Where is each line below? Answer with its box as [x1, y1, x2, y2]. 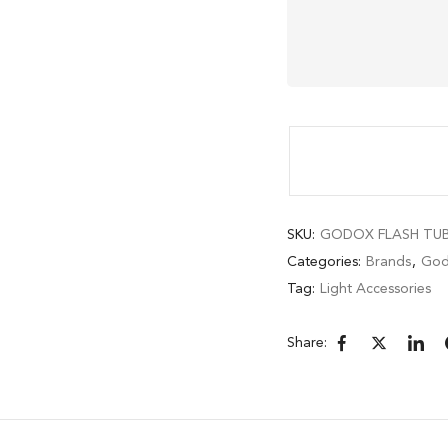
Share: [287, 335, 327, 350]
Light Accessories [320, 281, 431, 296]
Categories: [287, 254, 365, 269]
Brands [366, 254, 411, 269]
